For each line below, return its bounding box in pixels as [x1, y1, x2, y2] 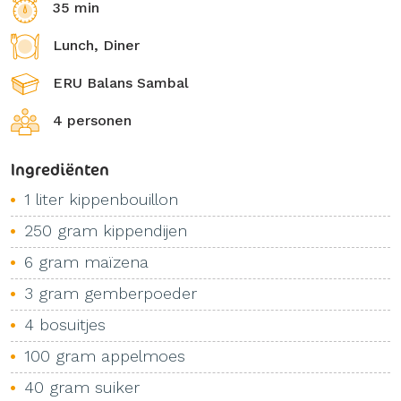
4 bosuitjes [24, 315, 106, 334]
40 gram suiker [24, 378, 140, 397]
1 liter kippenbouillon [24, 190, 178, 209]
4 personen [53, 112, 132, 129]
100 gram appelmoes [24, 346, 185, 365]
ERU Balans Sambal [53, 74, 189, 91]
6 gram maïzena [24, 252, 149, 271]
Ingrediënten [11, 158, 109, 180]
